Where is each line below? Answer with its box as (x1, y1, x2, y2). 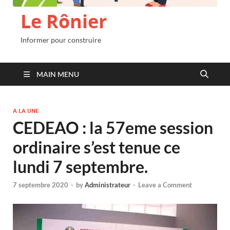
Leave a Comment (138, 181, 192, 189)
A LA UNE (13, 107, 39, 114)
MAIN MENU (36, 70, 79, 79)
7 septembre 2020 (13, 181, 68, 189)
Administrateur (85, 181, 130, 189)
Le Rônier (21, 9, 107, 34)
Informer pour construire (21, 35, 101, 44)
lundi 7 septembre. (13, 157, 148, 177)
